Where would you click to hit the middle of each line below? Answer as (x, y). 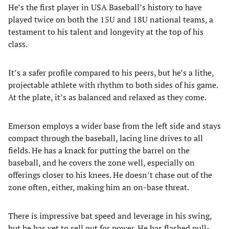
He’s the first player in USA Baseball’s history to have (105, 7)
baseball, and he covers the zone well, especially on (101, 163)
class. (18, 44)
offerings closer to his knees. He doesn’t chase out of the (110, 175)
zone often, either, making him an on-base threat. (99, 187)
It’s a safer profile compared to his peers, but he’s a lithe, (111, 73)
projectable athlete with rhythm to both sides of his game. (113, 85)
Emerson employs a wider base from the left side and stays (114, 126)
